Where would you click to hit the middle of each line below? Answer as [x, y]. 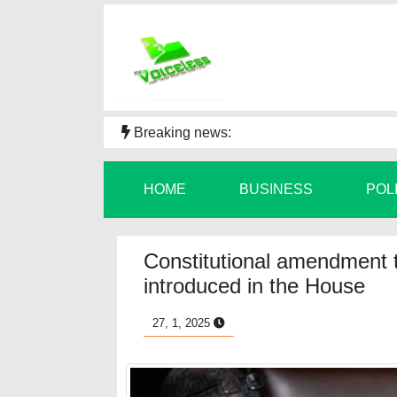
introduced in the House [254, 286]
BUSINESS [276, 189]
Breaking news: [181, 132]
